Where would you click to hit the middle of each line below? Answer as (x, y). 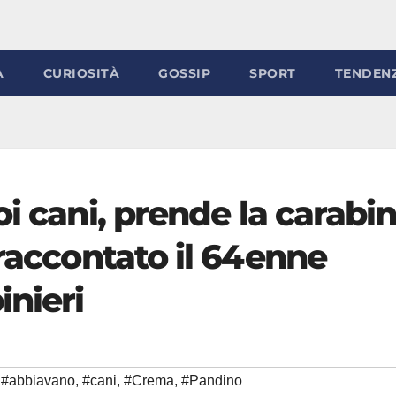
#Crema (149, 380)
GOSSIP (184, 73)
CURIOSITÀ (81, 73)
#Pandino (212, 380)
